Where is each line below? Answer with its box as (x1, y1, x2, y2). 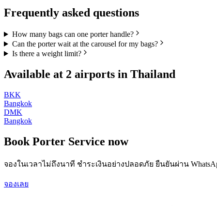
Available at (4, 67, 66, 80)
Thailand (130, 67, 175, 80)
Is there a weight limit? (12, 49, 81, 58)
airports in (72, 67, 130, 80)
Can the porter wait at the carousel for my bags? (12, 40, 158, 48)
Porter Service (32, 135, 105, 148)
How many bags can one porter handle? (12, 30, 134, 38)
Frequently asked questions (4, 6, 139, 19)
